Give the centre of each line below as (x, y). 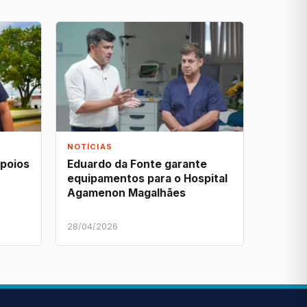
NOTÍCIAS (90, 146)
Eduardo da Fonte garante (137, 164)
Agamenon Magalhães (126, 193)
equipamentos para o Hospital (147, 179)
